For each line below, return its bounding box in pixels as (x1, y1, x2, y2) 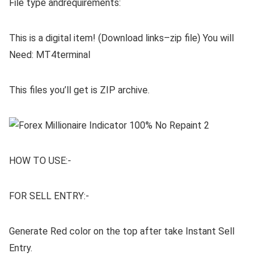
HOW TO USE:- (9, 155, 71, 167)
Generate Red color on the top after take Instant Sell (9, 226, 234, 237)
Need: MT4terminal (9, 49, 90, 61)
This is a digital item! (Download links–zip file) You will (9, 32, 234, 44)
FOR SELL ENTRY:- (9, 190, 89, 202)
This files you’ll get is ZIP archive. (9, 84, 150, 96)
